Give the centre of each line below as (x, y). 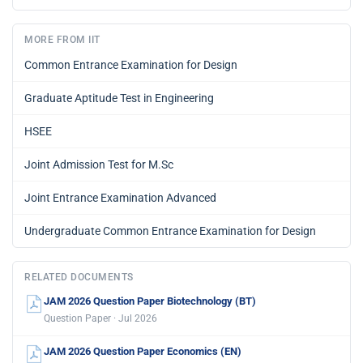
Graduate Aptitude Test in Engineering (119, 98)
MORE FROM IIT (62, 40)
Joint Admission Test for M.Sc (99, 165)
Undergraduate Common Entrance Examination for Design (170, 231)
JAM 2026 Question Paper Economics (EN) (143, 352)
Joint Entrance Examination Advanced (120, 198)
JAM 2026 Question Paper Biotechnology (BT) (150, 301)
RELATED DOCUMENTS (79, 278)
